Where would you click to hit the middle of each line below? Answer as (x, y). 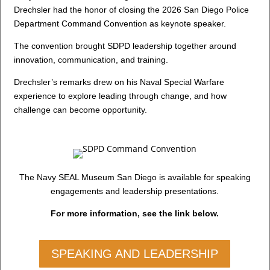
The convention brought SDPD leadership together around (125, 46)
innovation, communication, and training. (91, 60)
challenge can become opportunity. (81, 110)
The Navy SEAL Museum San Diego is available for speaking (135, 177)
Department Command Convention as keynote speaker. (120, 24)
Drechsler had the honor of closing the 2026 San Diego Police (132, 10)
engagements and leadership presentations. (135, 191)
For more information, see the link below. (135, 214)
